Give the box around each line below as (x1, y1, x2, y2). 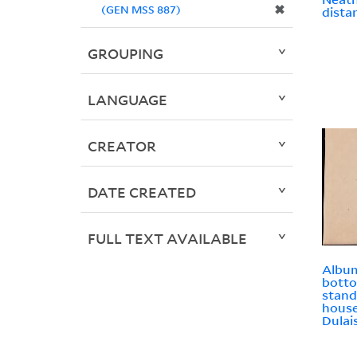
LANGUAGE (87, 90, 167, 110)
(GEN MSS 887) (100, 2, 181, 18)
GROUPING (87, 44, 163, 64)
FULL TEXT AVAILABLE (87, 229, 247, 249)
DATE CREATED (87, 182, 196, 202)
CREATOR (87, 136, 156, 156)
